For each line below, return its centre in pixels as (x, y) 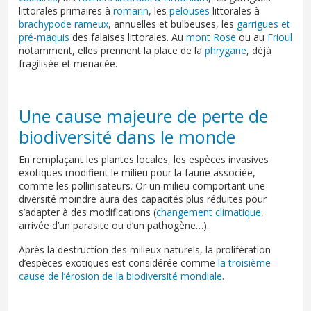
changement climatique (209, 212)
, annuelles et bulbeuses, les (173, 24)
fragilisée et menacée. (68, 63)
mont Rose (211, 37)
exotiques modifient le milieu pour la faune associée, (137, 172)
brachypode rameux (64, 24)
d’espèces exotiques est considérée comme (118, 262)
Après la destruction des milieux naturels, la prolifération (145, 249)
